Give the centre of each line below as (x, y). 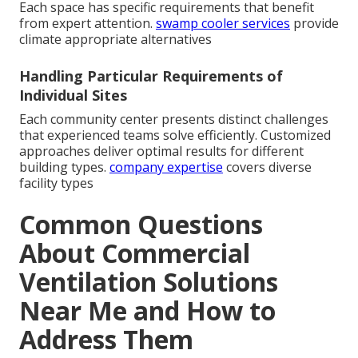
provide (314, 23)
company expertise (166, 167)
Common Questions (141, 224)
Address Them (106, 339)
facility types (56, 183)
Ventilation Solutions (149, 281)
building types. (64, 167)
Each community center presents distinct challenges (174, 119)
